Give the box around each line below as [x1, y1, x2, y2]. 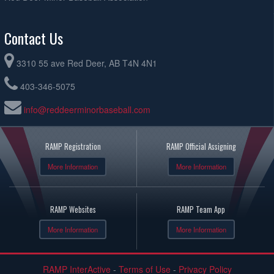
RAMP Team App [177, 203, 225, 215]
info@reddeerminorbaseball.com [24, 103, 150, 116]
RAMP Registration [45, 140, 101, 152]
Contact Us [4, 26, 63, 49]
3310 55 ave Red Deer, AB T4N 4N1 [17, 56, 157, 69]
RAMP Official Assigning [166, 140, 236, 152]
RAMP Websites [50, 203, 96, 215]
